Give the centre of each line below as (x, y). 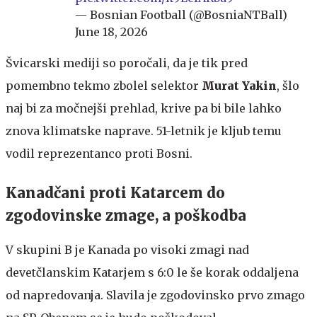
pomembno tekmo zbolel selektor (104, 85)
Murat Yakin (239, 85)
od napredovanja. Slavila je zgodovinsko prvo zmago (155, 295)
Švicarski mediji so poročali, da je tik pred (127, 63)
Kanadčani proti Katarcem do (115, 192)
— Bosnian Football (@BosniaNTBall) (181, 15)
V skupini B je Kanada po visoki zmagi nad (127, 249)
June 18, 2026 (111, 31)
